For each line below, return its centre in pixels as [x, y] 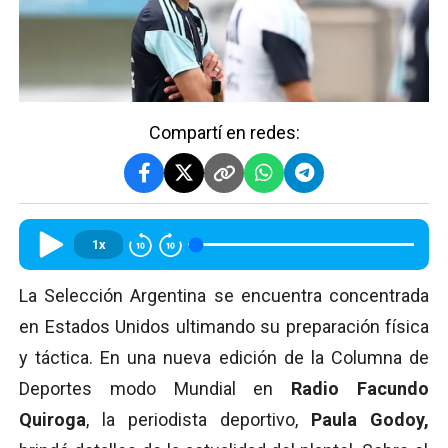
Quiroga [52, 420]
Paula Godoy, [370, 420]
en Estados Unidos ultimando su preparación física [224, 327]
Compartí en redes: [224, 133]
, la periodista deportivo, [198, 420]
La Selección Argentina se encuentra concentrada [224, 296]
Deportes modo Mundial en [155, 389]
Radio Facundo [360, 389]
